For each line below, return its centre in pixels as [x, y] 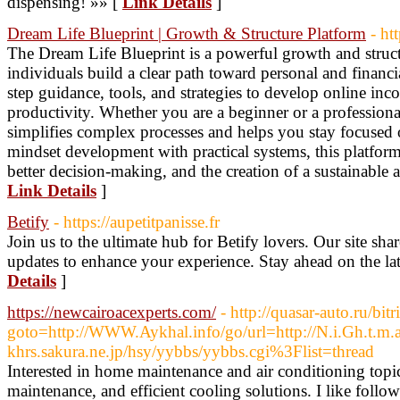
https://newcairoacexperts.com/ [112, 312]
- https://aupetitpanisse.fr [137, 222]
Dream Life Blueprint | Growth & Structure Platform [187, 33]
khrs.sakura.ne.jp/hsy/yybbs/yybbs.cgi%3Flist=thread [191, 351]
